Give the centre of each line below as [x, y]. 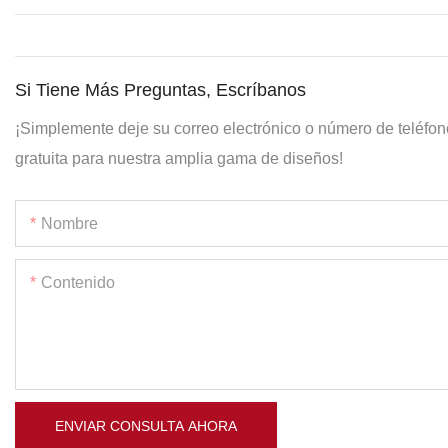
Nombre [69, 223]
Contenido [78, 282]
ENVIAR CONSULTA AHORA [146, 425]
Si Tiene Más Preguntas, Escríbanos [160, 89]
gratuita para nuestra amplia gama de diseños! [179, 158]
